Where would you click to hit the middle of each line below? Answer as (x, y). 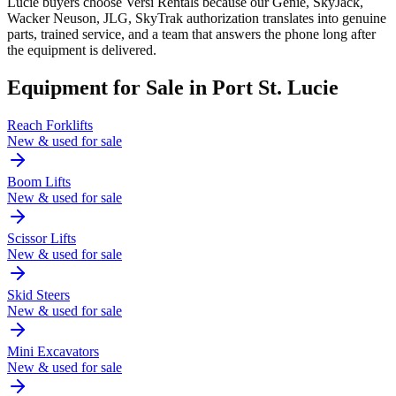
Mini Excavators (53, 351)
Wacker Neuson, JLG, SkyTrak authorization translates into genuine (197, 19)
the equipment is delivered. (82, 50)
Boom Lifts (39, 182)
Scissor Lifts (42, 238)
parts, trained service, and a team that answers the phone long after (191, 34)
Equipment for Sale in (110, 88)
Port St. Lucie (275, 88)
